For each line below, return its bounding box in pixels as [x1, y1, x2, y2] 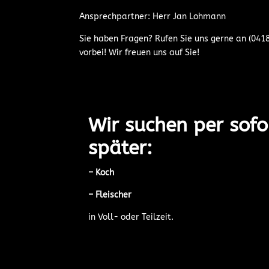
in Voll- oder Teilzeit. [88, 211, 174, 222]
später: [88, 136, 153, 159]
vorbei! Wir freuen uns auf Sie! [79, 47, 199, 58]
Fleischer [95, 189, 131, 200]
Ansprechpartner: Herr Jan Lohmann [79, 11, 226, 22]
